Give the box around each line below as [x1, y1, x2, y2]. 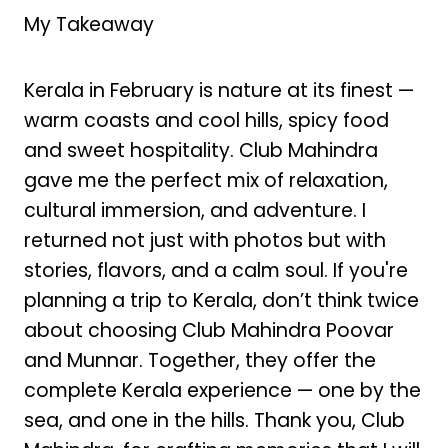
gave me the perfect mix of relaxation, [23, 167, 388, 195]
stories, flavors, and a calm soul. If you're [23, 257, 408, 285]
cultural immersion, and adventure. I [23, 197, 366, 225]
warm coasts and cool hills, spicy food [23, 107, 389, 135]
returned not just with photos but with [23, 227, 386, 255]
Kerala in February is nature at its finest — [23, 77, 414, 105]
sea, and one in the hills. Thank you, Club [23, 407, 405, 435]
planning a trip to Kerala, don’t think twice [23, 287, 419, 315]
